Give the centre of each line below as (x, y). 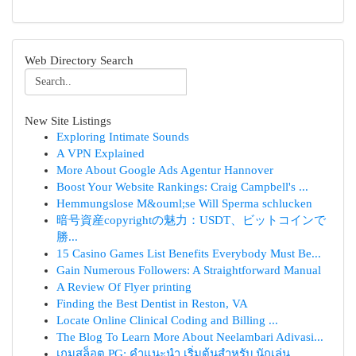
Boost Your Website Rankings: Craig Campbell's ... (182, 187)
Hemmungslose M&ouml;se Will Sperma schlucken (184, 203)
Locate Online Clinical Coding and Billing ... (167, 320)
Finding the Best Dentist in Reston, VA (152, 304)
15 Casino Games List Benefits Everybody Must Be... (189, 253)
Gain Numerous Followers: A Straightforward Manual (189, 270)
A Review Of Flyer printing (124, 287)
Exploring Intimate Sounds (123, 137)
